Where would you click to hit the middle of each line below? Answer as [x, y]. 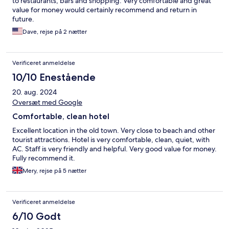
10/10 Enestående [54, 77]
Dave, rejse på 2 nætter [55, 32]
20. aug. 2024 [35, 92]
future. [23, 19]
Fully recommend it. [44, 158]
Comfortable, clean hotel [61, 117]
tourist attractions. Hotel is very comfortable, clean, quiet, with [111, 140]
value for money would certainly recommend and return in [105, 10]
